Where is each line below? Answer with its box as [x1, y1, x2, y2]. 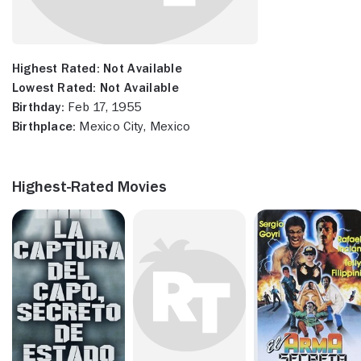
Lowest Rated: [12, 81, 97, 94]
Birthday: [12, 100, 64, 114]
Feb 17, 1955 [64, 100, 142, 114]
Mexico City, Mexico [76, 119, 191, 133]
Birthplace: [12, 119, 77, 133]
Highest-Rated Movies [12, 177, 167, 194]
